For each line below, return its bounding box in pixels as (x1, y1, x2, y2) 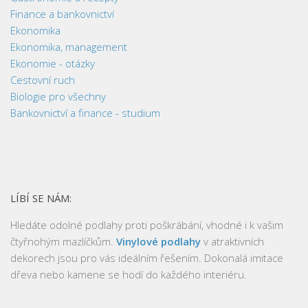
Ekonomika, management (10, 39, 127, 54)
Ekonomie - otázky (10, 56, 95, 70)
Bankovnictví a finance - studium (10, 105, 160, 120)
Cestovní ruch (10, 72, 75, 87)
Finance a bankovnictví (10, 6, 114, 21)
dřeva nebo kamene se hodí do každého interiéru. (10, 267, 247, 281)
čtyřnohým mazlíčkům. (10, 234, 116, 248)
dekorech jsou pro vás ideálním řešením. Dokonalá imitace (10, 250, 283, 265)
